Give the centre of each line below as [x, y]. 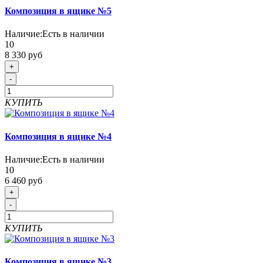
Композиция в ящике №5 [58, 11]
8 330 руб [23, 55]
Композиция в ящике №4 [58, 136]
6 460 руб [23, 180]
